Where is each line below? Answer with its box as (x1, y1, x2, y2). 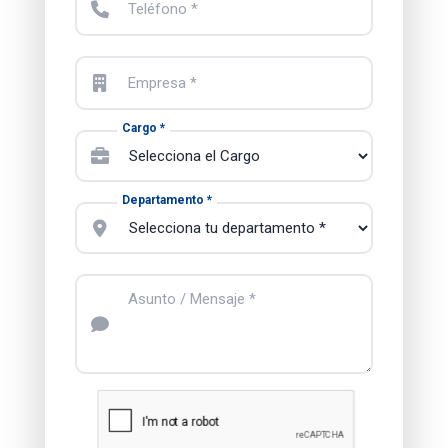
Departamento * (122, 192, 212, 207)
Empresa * (128, 73, 197, 92)
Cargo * (122, 120, 165, 135)
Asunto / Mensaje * (128, 289, 256, 308)
